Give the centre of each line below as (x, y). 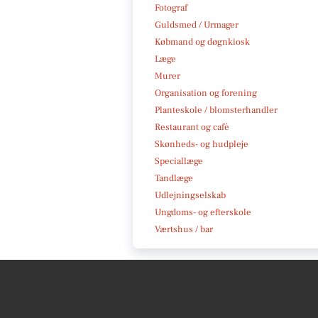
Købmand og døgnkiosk (202, 42)
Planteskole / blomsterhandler (216, 110)
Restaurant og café (192, 127)
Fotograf (171, 7)
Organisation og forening (206, 93)
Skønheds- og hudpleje (202, 144)
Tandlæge (174, 178)
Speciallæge (179, 161)
